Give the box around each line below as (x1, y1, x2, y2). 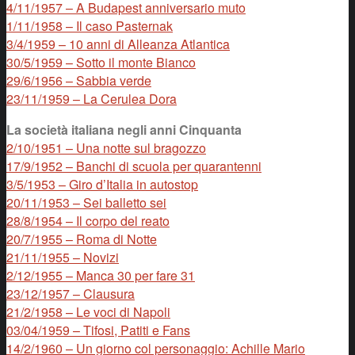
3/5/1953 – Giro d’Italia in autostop (6, 174, 198, 193)
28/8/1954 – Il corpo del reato (6, 211, 170, 230)
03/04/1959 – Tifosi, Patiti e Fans (6, 320, 190, 339)
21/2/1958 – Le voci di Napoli (6, 302, 170, 321)
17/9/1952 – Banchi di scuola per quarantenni (6, 156, 261, 175)
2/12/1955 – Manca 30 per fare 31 (6, 265, 195, 284)
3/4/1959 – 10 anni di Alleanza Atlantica (6, 34, 230, 53)
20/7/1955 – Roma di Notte (6, 229, 157, 248)
